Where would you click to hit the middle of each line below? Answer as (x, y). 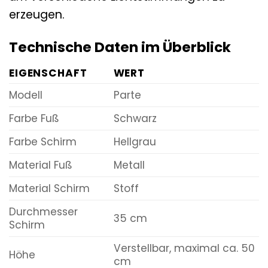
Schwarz (135, 119)
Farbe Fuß (34, 119)
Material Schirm (49, 189)
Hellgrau (135, 142)
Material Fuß (41, 165)
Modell (26, 95)
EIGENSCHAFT (48, 73)
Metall (129, 165)
